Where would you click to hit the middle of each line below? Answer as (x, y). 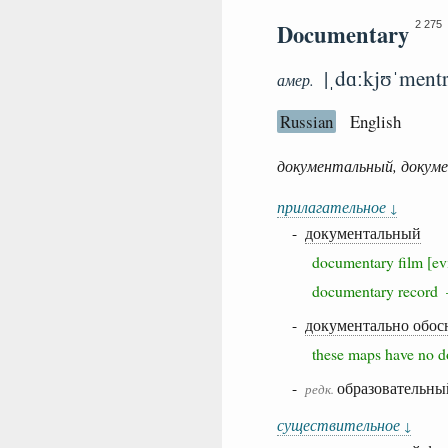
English (375, 121)
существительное (340, 424)
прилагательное (333, 206)
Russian (306, 121)
